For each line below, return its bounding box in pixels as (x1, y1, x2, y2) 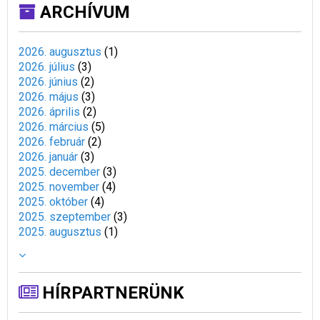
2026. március (19, 120, 89, 134)
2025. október (19, 195, 88, 209)
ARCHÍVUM (36, 2, 130, 23)
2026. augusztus (19, 45, 101, 59)
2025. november (19, 180, 99, 194)
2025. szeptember (19, 210, 111, 224)
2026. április (19, 105, 80, 119)
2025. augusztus (19, 225, 101, 239)
